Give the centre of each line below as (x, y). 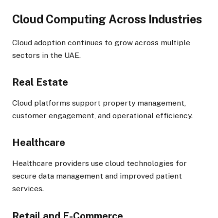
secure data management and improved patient (97, 176)
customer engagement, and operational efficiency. (102, 115)
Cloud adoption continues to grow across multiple (101, 42)
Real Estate (40, 82)
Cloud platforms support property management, (99, 103)
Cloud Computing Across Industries (107, 19)
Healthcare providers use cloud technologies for (100, 163)
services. (28, 189)
